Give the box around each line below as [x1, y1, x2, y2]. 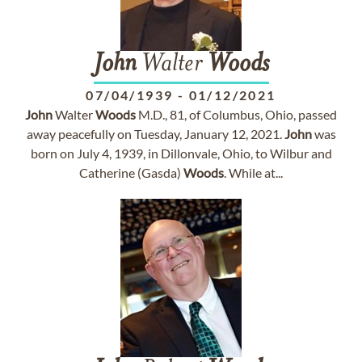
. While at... [224, 165, 283, 180]
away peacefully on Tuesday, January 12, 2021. [26, 126, 284, 141]
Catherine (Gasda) [79, 165, 183, 180]
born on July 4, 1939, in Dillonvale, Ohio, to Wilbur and [30, 145, 332, 161]
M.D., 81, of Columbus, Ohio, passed [136, 107, 337, 122]
